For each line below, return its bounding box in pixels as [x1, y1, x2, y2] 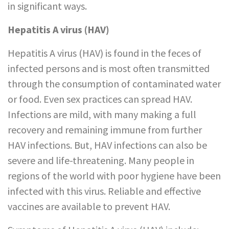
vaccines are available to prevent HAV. [8, 199, 170, 213]
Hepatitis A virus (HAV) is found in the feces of [8, 46, 201, 59]
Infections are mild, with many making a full [8, 107, 196, 121]
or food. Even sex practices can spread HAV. [8, 92, 192, 105]
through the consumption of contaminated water [8, 77, 221, 90]
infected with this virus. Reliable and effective [8, 184, 201, 197]
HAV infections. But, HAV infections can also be [8, 138, 207, 151]
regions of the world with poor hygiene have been [8, 169, 221, 182]
